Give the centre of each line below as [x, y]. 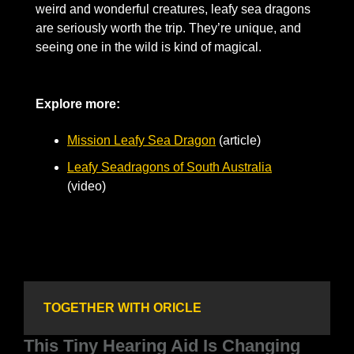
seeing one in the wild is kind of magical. [149, 47]
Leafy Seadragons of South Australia [169, 168]
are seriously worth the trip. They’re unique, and [168, 28]
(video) [87, 186]
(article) [249, 141]
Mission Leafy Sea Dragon [141, 141]
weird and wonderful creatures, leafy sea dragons [173, 9]
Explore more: [79, 104]
